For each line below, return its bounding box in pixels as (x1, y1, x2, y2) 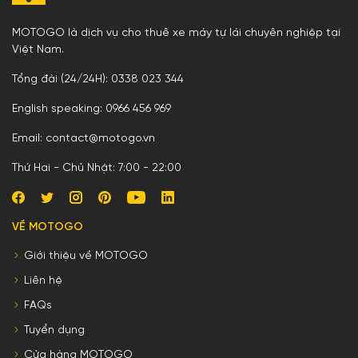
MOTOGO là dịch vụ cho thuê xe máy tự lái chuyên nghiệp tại (12, 26, 340, 39)
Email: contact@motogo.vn (12, 132, 155, 145)
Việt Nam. (12, 43, 64, 56)
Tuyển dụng (24, 324, 85, 336)
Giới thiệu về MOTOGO (24, 249, 148, 262)
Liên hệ (24, 274, 62, 287)
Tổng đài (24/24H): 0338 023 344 (12, 73, 184, 86)
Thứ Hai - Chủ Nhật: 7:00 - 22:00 (12, 161, 181, 174)
